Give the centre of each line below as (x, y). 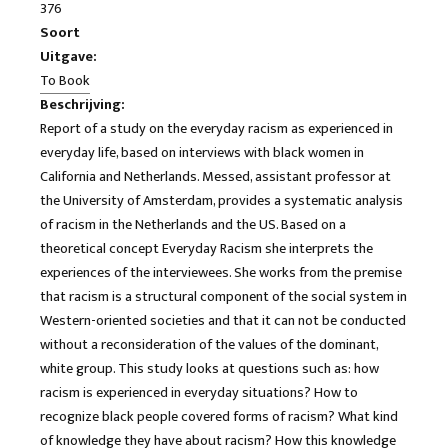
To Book (65, 80)
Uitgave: (68, 56)
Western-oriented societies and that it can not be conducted (223, 320)
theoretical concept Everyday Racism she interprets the (206, 248)
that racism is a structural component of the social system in (223, 296)
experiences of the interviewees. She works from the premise (221, 272)
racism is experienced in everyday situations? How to (199, 392)
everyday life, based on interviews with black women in (202, 152)
